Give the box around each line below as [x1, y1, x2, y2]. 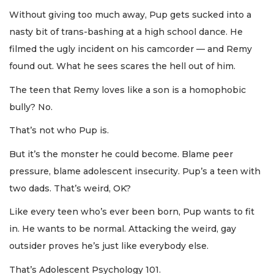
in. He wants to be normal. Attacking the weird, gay [9, 223, 236, 235]
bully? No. [9, 101, 53, 113]
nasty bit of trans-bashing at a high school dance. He [9, 26, 243, 38]
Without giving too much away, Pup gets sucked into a [9, 9, 251, 21]
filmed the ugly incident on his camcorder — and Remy [9, 43, 252, 55]
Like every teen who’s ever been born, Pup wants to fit [9, 206, 254, 218]
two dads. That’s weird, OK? [9, 182, 133, 194]
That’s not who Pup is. [9, 125, 109, 136]
